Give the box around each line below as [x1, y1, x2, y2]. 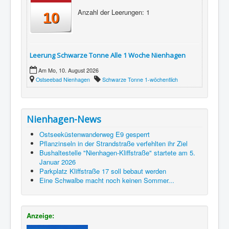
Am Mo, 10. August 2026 [37, 66, 99, 74]
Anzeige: [27, 210, 54, 220]
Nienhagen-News [27, 112, 101, 125]
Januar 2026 [39, 156, 76, 167]
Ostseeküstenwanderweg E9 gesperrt [39, 129, 150, 139]
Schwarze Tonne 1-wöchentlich [102, 75, 178, 83]
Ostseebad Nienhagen [36, 75, 90, 83]
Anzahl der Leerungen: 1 [78, 7, 150, 17]
